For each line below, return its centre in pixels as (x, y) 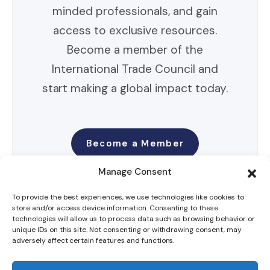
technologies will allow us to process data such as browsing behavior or (133, 219)
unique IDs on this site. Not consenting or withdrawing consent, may (127, 230)
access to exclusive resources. (135, 31)
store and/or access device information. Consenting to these (115, 208)
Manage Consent (135, 172)
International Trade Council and (135, 69)
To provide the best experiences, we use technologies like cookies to (128, 197)
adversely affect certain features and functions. (93, 241)
